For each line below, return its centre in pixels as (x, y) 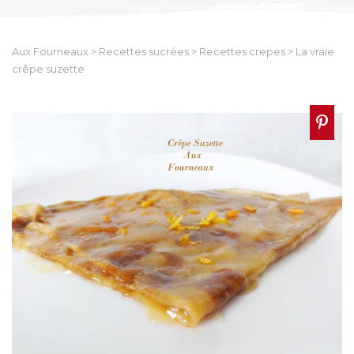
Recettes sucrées (144, 51)
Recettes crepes (242, 51)
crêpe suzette (48, 68)
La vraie (315, 51)
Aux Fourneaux (50, 51)
